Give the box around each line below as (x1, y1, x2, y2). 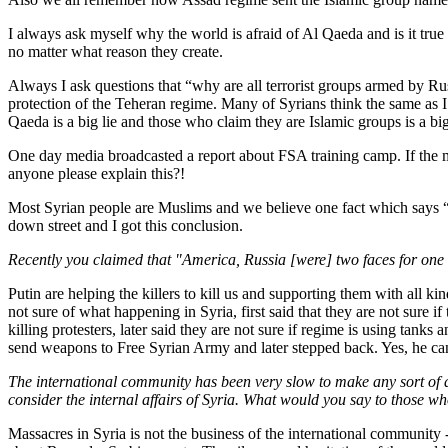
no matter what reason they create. (8, 42, 223, 60)
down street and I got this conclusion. (8, 216, 243, 234)
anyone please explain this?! (8, 164, 185, 182)
